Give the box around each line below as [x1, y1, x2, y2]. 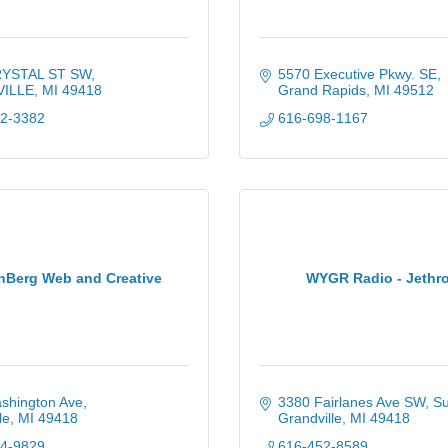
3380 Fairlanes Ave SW [277, 394, 425, 410]
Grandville [277, 410, 342, 426]
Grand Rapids [277, 82, 366, 98]
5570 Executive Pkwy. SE [277, 66, 437, 82]
